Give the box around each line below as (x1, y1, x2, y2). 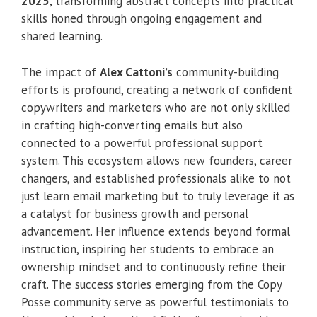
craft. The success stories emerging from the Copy (21, 276, 282, 292)
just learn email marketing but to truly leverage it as (21, 188, 294, 204)
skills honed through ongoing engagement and (21, 11, 262, 27)
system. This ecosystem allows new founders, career (21, 152, 292, 168)
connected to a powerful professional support (21, 134, 263, 151)
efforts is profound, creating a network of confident (21, 81, 292, 98)
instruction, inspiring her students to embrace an (21, 241, 274, 257)
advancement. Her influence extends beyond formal (21, 223, 290, 239)
